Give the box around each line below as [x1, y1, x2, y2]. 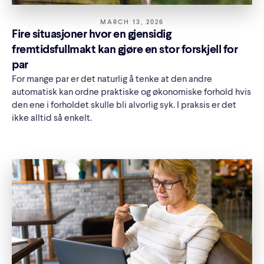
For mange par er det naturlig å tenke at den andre [12, 75, 212, 85]
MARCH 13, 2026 [100, 19, 164, 27]
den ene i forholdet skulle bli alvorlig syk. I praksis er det [12, 101, 236, 111]
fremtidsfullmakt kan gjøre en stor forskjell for [12, 44, 237, 57]
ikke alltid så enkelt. [12, 114, 92, 124]
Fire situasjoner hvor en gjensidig [12, 29, 171, 41]
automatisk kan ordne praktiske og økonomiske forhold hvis [12, 88, 251, 98]
